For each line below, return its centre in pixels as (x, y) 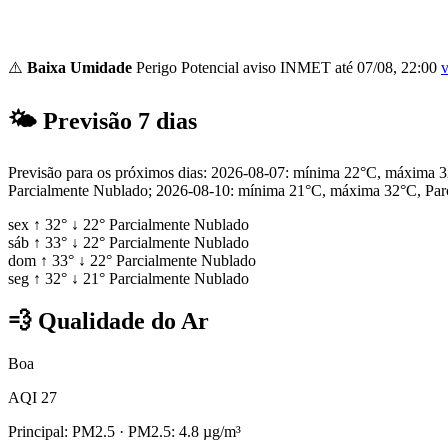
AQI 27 (32, 397)
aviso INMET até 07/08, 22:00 (340, 67)
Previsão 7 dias (117, 120)
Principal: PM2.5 (61, 431)
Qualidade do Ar (120, 320)
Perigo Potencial (187, 67)
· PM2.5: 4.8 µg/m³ (178, 431)
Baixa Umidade (79, 67)
